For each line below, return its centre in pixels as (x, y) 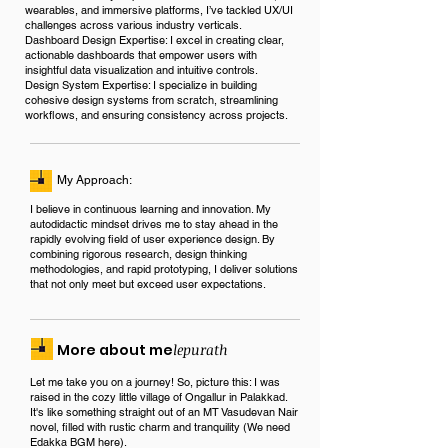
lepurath (200, 349)
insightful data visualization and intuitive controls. (141, 70)
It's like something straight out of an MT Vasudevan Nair (164, 412)
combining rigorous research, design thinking (138, 254)
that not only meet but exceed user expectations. (148, 284)
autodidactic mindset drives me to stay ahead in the (154, 224)
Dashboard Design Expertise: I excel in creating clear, (154, 40)
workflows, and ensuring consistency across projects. (156, 115)
